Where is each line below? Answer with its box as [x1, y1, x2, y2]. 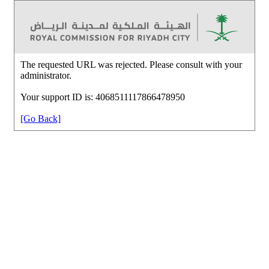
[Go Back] [20, 113, 61, 124]
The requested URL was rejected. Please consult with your [20, 59, 242, 70]
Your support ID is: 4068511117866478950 [20, 91, 185, 102]
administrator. [20, 70, 71, 80]
